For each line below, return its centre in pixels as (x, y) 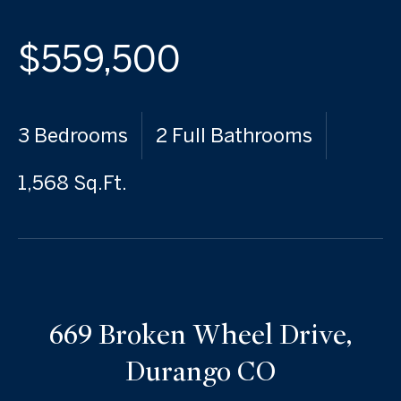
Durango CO (200, 371)
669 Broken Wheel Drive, (200, 335)
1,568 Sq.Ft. (73, 183)
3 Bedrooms (73, 135)
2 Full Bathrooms (234, 135)
